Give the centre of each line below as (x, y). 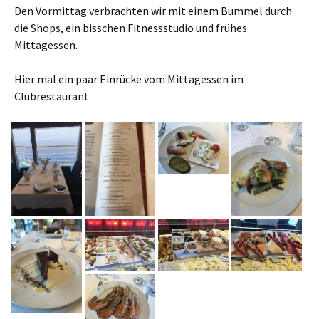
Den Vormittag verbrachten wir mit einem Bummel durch (153, 11)
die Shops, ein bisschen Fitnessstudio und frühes (131, 28)
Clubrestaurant (52, 96)
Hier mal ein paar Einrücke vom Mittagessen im (129, 79)
